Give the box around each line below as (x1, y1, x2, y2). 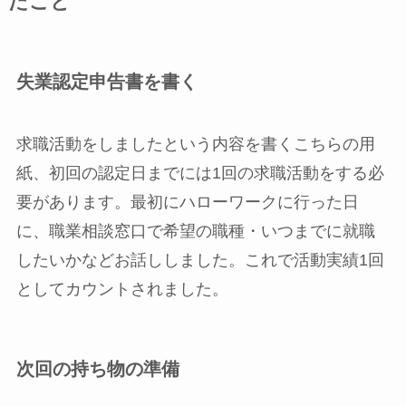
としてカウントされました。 (15, 279, 228, 298)
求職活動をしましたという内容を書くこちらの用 (15, 134, 375, 153)
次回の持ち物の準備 (15, 359, 179, 380)
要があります (15, 192, 114, 211)
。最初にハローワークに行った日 (113, 192, 359, 211)
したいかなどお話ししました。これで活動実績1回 (15, 250, 384, 269)
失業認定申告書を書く (15, 71, 198, 92)
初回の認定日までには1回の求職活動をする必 (48, 163, 384, 182)
